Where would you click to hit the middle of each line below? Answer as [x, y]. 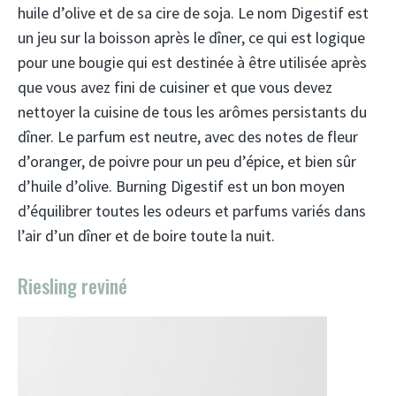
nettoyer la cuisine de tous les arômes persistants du [192, 112]
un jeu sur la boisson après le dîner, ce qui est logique [191, 38]
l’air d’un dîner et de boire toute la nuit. [146, 236]
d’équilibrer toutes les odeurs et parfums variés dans [192, 211]
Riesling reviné [72, 286]
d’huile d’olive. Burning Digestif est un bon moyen [181, 186]
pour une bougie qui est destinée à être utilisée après [192, 62]
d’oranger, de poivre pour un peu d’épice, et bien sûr [187, 161]
